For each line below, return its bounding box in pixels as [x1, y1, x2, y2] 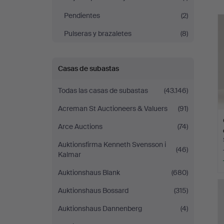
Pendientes [64, 11, 100, 20]
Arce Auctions [58, 122, 102, 131]
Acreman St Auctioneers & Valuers [58, 104, 167, 113]
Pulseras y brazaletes [64, 29, 131, 38]
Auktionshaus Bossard [58, 186, 128, 195]
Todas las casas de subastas [58, 86, 148, 95]
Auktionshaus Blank [58, 168, 120, 177]
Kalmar [58, 150, 81, 159]
